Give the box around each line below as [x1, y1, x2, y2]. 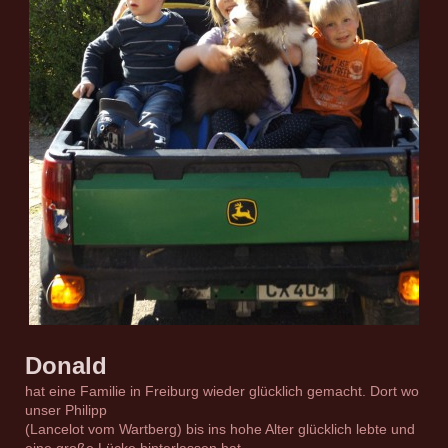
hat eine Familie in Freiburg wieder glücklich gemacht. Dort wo [25, 383, 419, 400]
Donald [25, 352, 107, 380]
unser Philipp [25, 402, 107, 419]
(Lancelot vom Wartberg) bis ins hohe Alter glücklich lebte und [25, 421, 415, 438]
